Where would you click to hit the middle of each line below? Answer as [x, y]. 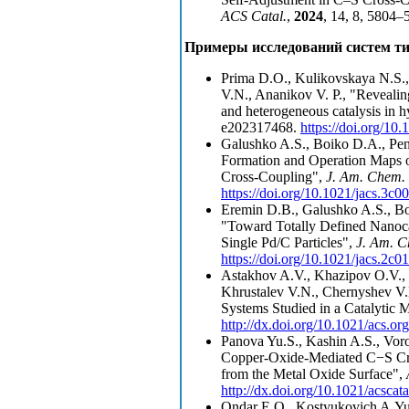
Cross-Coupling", [273, 177]
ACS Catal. [254, 16]
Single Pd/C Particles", [288, 243]
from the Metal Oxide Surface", [314, 374]
